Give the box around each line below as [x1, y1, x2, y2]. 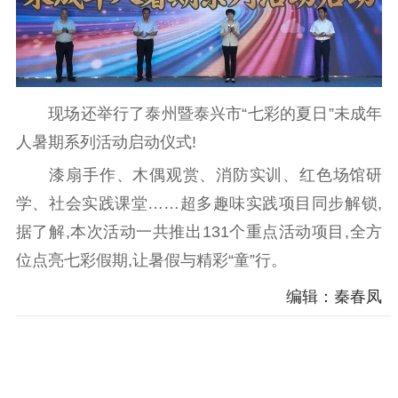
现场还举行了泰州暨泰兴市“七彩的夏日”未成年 [15, 105, 383, 123]
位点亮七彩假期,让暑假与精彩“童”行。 [15, 251, 287, 269]
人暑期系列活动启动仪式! [15, 133, 196, 152]
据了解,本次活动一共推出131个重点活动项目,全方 [15, 222, 383, 241]
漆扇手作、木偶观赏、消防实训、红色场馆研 [15, 165, 383, 184]
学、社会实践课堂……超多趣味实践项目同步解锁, [15, 194, 383, 212]
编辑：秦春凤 [286, 288, 383, 306]
